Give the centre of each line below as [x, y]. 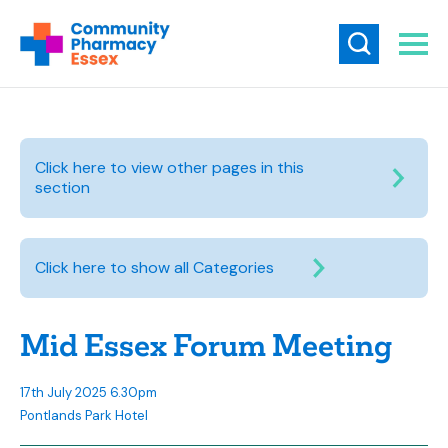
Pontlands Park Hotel [84, 415]
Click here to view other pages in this [169, 167]
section [62, 187]
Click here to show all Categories [154, 267]
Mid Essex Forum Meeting [206, 346]
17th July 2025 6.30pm [88, 392]
